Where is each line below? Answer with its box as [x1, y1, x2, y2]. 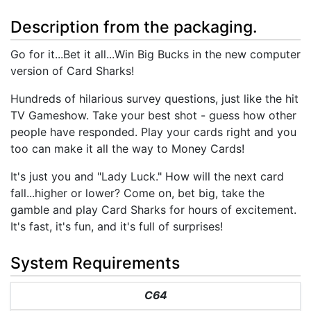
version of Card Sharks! [10, 64, 134, 78]
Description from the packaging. [10, 17, 258, 37]
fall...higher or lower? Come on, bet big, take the [10, 186, 264, 201]
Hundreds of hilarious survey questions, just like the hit [10, 92, 299, 106]
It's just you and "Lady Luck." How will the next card [10, 169, 284, 184]
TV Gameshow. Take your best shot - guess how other [10, 108, 296, 123]
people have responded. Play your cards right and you [10, 125, 296, 140]
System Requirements [10, 253, 180, 273]
